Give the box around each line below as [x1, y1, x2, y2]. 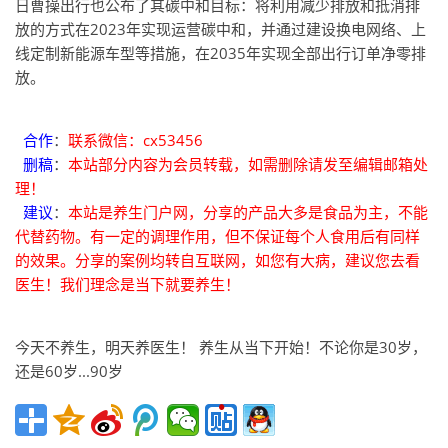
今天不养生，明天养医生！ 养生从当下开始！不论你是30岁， [15, 337, 427, 357]
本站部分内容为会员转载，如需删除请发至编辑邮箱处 [68, 154, 428, 174]
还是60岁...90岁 [15, 361, 123, 381]
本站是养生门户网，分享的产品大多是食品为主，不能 [68, 202, 428, 222]
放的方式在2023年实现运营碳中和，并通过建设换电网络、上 [15, 19, 426, 39]
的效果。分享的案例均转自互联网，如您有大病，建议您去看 [15, 250, 420, 270]
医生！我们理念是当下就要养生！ [15, 274, 240, 294]
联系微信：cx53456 [68, 130, 203, 150]
